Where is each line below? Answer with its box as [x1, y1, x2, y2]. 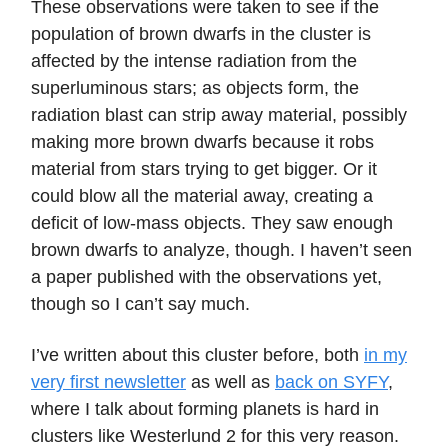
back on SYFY [275, 372, 388, 393]
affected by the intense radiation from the [31, 51, 357, 72]
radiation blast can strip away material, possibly [31, 105, 407, 126]
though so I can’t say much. [31, 294, 250, 315]
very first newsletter [31, 372, 186, 393]
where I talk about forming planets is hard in [31, 399, 379, 420]
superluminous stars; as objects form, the [31, 78, 359, 99]
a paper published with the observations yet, [31, 267, 382, 288]
